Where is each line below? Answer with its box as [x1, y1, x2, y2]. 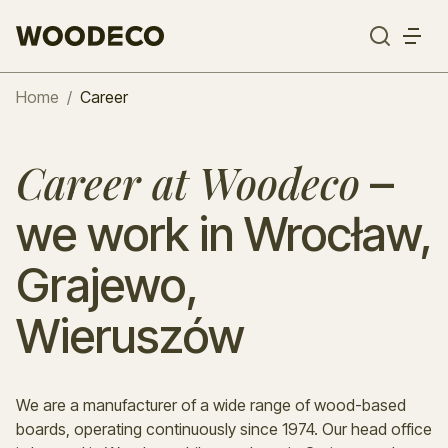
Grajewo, [16, 256, 198, 313]
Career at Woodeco [16, 155, 360, 211]
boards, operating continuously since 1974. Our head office [16, 419, 432, 439]
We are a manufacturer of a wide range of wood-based [16, 395, 406, 415]
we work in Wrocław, [16, 205, 432, 262]
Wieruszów [16, 307, 245, 364]
